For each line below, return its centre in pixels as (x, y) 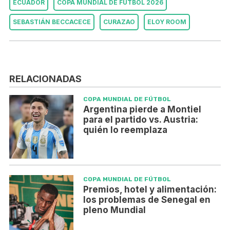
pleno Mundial (114, 210)
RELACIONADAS (45, 79)
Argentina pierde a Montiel (142, 109)
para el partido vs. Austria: (140, 119)
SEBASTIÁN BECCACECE (52, 22)
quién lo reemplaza (125, 130)
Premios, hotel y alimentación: (150, 190)
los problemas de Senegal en (147, 200)
